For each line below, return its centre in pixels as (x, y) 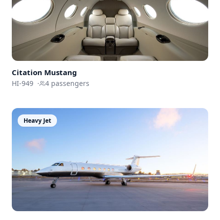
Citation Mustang (44, 72)
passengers (69, 83)
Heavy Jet (37, 120)
